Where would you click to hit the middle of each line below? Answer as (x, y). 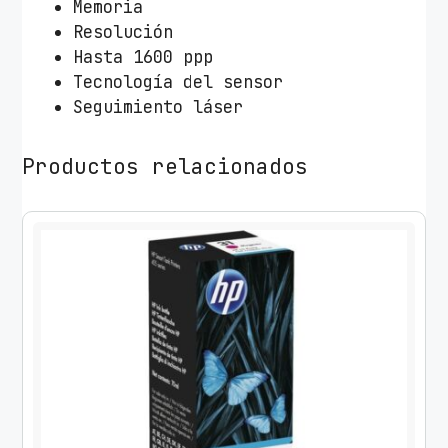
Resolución (123, 32)
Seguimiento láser (158, 107)
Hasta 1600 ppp (143, 57)
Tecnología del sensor (178, 82)
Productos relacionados (165, 167)
